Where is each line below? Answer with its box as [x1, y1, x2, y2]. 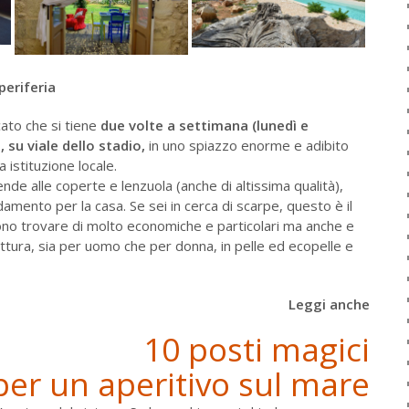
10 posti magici [142, 328, 370, 371]
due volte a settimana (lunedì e [100, 116, 309, 134]
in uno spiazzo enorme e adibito [145, 136, 349, 154]
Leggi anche [288, 295, 370, 313]
